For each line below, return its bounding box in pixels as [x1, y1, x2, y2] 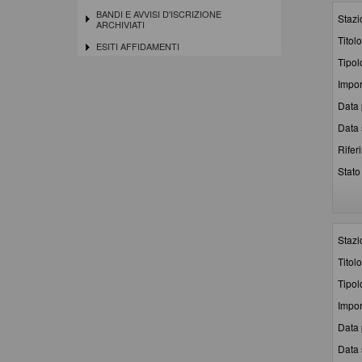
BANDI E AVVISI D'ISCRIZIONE [95, 6, 221, 20]
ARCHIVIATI [95, 17, 145, 31]
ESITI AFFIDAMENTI [95, 40, 179, 53]
